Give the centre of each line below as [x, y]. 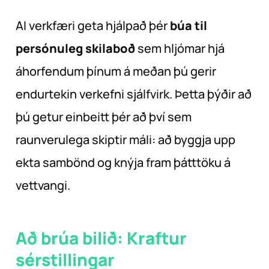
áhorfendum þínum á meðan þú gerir [116, 71]
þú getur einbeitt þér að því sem [104, 117]
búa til [189, 26]
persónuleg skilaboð [75, 49]
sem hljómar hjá [180, 49]
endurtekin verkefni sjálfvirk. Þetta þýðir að [134, 94]
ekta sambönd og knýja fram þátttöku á [123, 163]
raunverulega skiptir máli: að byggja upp [125, 140]
